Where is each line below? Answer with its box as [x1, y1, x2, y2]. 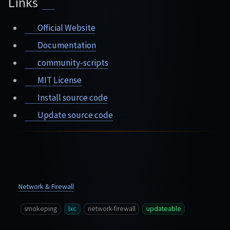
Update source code [35, 109, 113, 121]
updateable [146, 204, 181, 214]
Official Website [35, 22, 95, 34]
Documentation [35, 40, 96, 51]
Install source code [35, 92, 108, 104]
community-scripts [35, 57, 108, 69]
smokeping [24, 204, 57, 214]
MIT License [35, 74, 82, 86]
